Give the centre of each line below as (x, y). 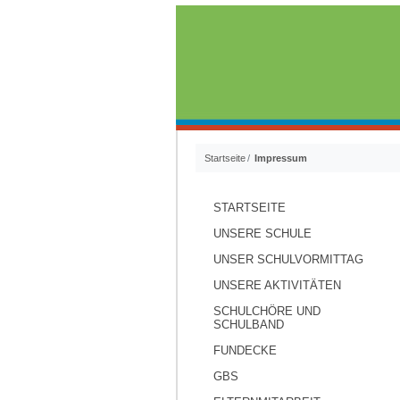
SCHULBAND (249, 325)
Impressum (281, 158)
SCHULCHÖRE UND (267, 311)
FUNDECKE (245, 350)
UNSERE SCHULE (262, 233)
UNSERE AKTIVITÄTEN (277, 285)
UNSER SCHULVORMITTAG (288, 259)
